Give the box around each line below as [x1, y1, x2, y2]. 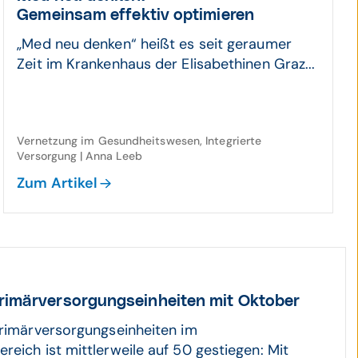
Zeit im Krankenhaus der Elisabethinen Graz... [17, 54, 316, 74]
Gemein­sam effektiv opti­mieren [17, 7, 254, 23]
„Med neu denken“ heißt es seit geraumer [17, 34, 292, 54]
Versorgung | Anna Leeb [17, 149, 143, 163]
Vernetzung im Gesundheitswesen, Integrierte [17, 133, 262, 148]
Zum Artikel [17, 173, 98, 193]
